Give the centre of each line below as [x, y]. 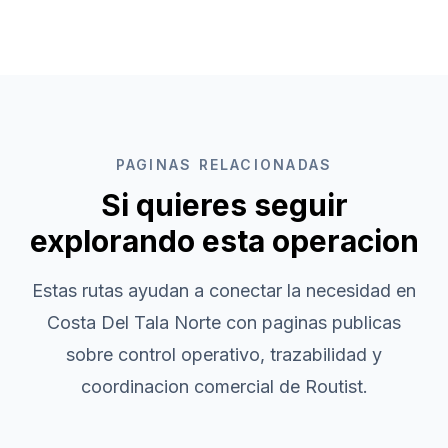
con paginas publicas [311, 322]
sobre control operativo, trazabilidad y [224, 354]
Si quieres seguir [224, 205]
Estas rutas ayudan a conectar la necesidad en [224, 290]
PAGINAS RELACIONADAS [224, 164]
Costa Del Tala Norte [134, 322]
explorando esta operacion [224, 241]
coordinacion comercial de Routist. [224, 386]
